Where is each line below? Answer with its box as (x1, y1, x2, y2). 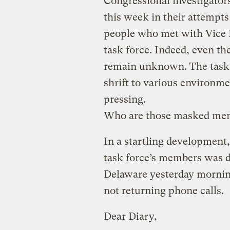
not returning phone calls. (103, 184, 224, 197)
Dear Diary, (103, 210, 157, 222)
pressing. (103, 93, 146, 105)
